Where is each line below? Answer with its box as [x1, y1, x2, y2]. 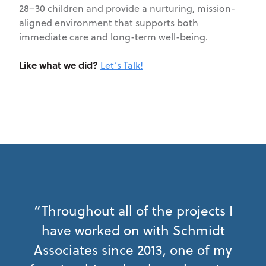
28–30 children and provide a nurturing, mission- [19, 2, 235, 15]
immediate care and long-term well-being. [19, 30, 208, 43]
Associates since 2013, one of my [34, 240, 232, 259]
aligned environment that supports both [19, 16, 198, 29]
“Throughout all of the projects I [33, 201, 233, 220]
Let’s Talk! [100, 59, 143, 72]
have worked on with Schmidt [41, 221, 225, 239]
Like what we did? [19, 58, 98, 72]
